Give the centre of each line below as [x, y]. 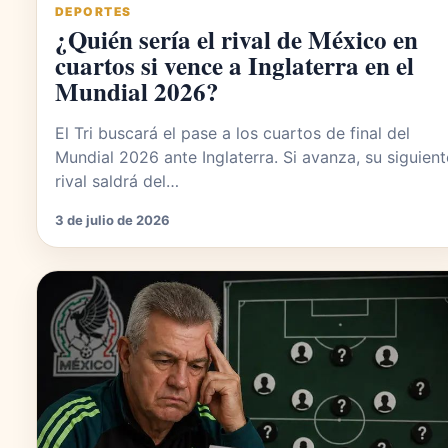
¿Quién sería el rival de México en [236, 40]
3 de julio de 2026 [112, 220]
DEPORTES [93, 12]
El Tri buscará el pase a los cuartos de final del [232, 133]
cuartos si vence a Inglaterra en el [234, 66]
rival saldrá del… [117, 181]
